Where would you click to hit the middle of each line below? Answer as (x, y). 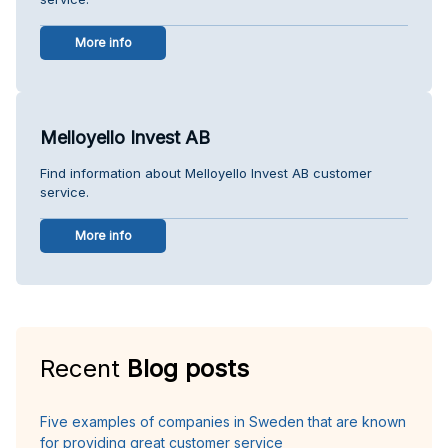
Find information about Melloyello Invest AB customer (206, 172)
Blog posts (188, 368)
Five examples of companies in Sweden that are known (223, 421)
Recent (83, 368)
